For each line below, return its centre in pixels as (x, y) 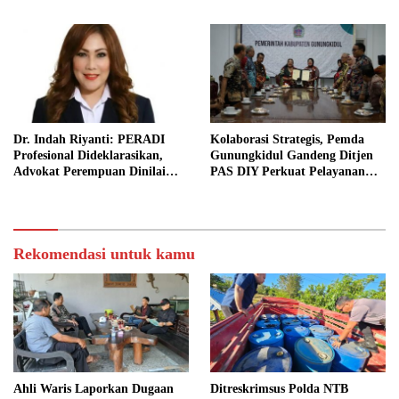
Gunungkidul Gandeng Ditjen (292, 155)
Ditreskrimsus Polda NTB (279, 388)
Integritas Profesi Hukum (82, 203)
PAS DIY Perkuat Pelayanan (288, 171)
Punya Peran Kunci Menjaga (92, 187)
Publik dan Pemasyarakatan (287, 187)
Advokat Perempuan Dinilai (90, 171)
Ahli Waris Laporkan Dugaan (94, 388)
